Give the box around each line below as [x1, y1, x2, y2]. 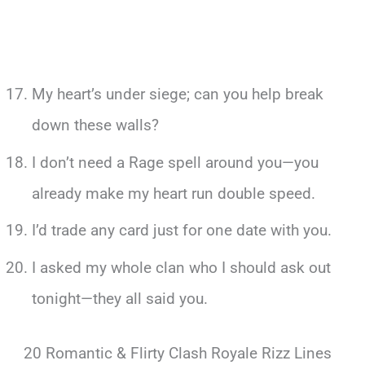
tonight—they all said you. [31, 289, 208, 308]
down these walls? [31, 116, 159, 135]
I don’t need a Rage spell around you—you [31, 152, 319, 172]
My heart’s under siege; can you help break [31, 85, 323, 104]
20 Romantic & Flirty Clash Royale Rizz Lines [24, 343, 332, 363]
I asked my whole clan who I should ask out [31, 258, 331, 277]
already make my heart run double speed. [31, 183, 315, 203]
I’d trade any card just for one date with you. [31, 221, 332, 240]
